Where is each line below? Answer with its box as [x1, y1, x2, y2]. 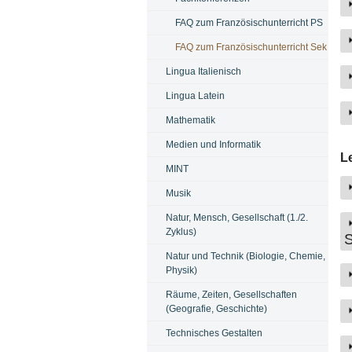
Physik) [165, 264, 197, 276]
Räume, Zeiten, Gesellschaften [165, 288, 297, 300]
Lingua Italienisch [165, 65, 241, 77]
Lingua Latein [165, 90, 225, 101]
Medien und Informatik [165, 138, 261, 150]
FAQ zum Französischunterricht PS [174, 16, 323, 28]
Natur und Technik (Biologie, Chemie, [165, 250, 325, 262]
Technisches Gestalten [165, 327, 262, 339]
